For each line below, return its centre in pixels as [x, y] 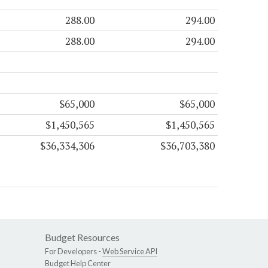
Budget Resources [82, 237]
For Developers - [74, 251]
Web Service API [130, 251]
